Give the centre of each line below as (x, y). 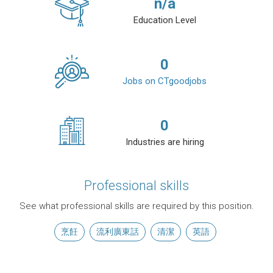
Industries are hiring (165, 142)
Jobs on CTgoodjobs (165, 81)
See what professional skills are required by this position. (136, 206)
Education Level (165, 20)
